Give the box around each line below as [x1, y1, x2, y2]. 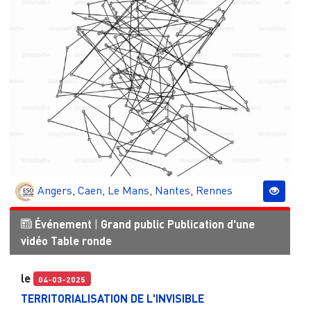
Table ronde [50, 233, 112, 247]
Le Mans [107, 183, 149, 197]
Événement [34, 217, 92, 230]
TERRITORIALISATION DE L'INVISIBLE [20, 291, 204, 305]
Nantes [154, 183, 190, 197]
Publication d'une [167, 217, 255, 230]
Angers [37, 183, 72, 197]
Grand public [100, 217, 165, 230]
